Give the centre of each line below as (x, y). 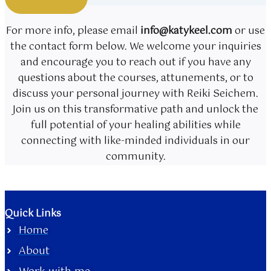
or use (249, 31)
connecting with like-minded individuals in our (135, 141)
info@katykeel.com (186, 31)
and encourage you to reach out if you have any (135, 63)
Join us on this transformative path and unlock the (135, 110)
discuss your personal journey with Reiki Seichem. (135, 94)
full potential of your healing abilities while (135, 126)
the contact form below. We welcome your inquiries (135, 47)
